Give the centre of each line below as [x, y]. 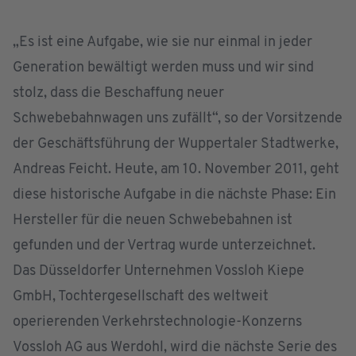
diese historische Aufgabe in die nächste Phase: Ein [174, 195]
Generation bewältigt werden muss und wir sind [163, 68]
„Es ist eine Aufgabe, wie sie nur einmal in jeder [163, 43]
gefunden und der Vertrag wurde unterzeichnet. [164, 246]
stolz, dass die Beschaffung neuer [118, 93]
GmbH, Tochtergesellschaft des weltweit [141, 297]
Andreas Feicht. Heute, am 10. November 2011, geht [176, 170]
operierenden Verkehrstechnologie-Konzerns [157, 322]
